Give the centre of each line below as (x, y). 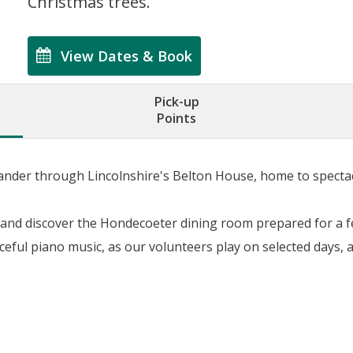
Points (176, 118)
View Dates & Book (126, 56)
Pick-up (176, 102)
